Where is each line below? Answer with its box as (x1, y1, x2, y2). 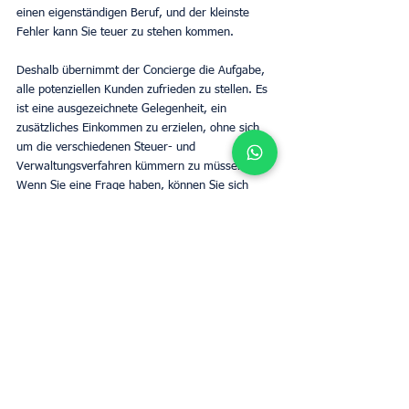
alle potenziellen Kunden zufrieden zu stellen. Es (16, 83, 271, 96)
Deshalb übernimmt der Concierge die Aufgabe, (16, 64, 268, 77)
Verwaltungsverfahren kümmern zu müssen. (16, 160, 251, 173)
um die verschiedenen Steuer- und (16, 141, 199, 153)
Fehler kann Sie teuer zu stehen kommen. (16, 26, 234, 38)
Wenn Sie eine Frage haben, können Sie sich (16, 179, 252, 192)
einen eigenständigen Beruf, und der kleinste (16, 6, 253, 19)
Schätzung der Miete (89, 246, 204, 260)
